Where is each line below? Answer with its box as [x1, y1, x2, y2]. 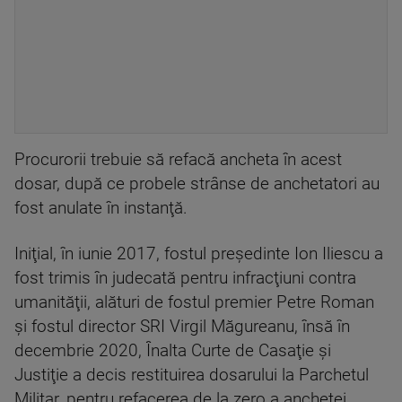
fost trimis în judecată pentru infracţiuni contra [14, 268, 356, 288]
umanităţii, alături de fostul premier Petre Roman [14, 293, 374, 312]
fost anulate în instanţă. [14, 198, 188, 218]
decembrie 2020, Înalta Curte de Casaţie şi [14, 341, 331, 361]
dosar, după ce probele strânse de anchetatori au [14, 174, 380, 194]
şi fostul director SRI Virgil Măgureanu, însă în [14, 317, 350, 336]
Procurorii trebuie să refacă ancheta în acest [14, 150, 342, 170]
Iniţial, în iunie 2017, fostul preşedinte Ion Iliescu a [14, 244, 383, 264]
